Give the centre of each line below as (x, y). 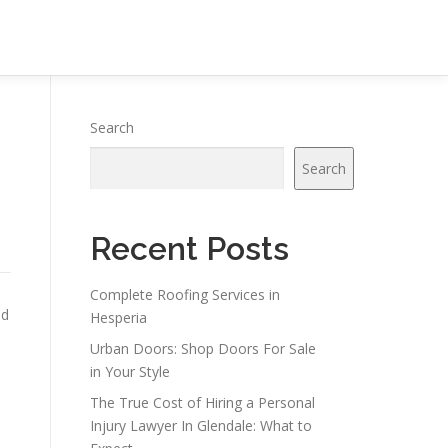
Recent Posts (189, 248)
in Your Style (130, 371)
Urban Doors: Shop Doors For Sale (203, 348)
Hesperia (118, 317)
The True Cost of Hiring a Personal (202, 402)
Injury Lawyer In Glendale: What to (201, 425)
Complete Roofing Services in (185, 294)
